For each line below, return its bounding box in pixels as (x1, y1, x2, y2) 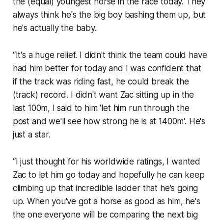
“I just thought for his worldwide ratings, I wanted (12, 157, 201, 167)
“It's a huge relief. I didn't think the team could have (12, 50, 207, 60)
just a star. (12, 130, 51, 140)
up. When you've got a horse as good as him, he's (12, 196, 200, 207)
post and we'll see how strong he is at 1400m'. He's (12, 116, 206, 127)
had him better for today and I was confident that (12, 63, 201, 74)
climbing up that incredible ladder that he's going (12, 183, 198, 193)
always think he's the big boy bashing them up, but (12, 10, 206, 20)
